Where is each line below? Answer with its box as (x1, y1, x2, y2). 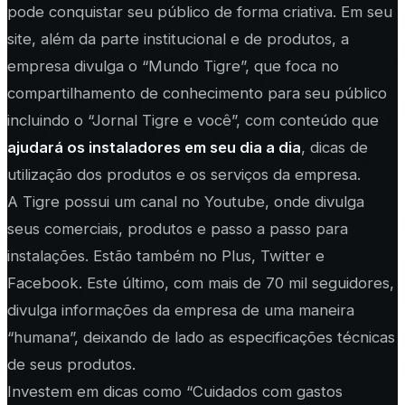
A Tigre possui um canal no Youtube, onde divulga (7, 193, 364, 212)
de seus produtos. (7, 355, 136, 374)
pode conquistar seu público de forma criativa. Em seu (7, 3, 392, 22)
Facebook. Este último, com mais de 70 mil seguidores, (7, 274, 394, 293)
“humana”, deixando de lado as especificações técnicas (7, 328, 395, 347)
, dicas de (301, 138, 368, 157)
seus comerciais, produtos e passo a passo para (7, 220, 348, 239)
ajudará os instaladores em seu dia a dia (7, 138, 301, 157)
